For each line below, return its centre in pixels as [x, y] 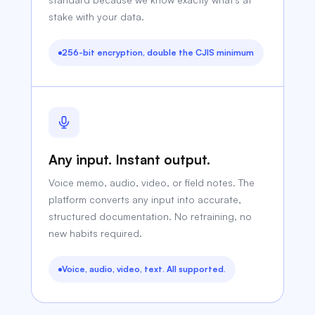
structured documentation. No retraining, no [150, 216]
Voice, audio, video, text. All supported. [144, 269]
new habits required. [96, 233]
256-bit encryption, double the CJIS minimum [158, 52]
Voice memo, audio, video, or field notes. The [152, 182]
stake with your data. [97, 17]
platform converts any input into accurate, [145, 199]
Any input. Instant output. [130, 160]
